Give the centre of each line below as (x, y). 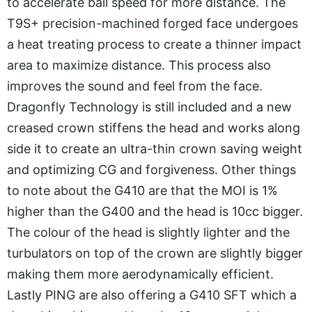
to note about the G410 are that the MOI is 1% (142, 190)
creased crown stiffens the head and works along (154, 128)
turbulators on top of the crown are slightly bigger (155, 253)
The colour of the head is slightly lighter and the (148, 232)
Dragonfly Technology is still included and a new (149, 107)
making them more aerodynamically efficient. (140, 274)
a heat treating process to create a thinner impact (154, 44)
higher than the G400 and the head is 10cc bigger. (155, 211)
